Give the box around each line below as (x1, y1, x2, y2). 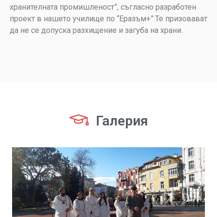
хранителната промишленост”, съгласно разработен (10, 2, 196, 12)
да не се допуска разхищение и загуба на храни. (10, 26, 183, 35)
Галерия (96, 113, 148, 129)
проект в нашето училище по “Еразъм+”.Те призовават (10, 14, 207, 24)
